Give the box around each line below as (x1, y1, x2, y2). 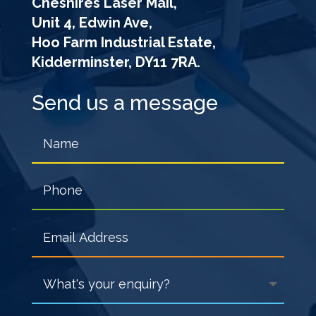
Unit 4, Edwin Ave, (31, 14, 152, 32)
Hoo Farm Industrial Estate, (31, 34, 216, 51)
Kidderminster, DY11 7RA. (31, 54, 200, 71)
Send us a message (31, 91, 218, 116)
